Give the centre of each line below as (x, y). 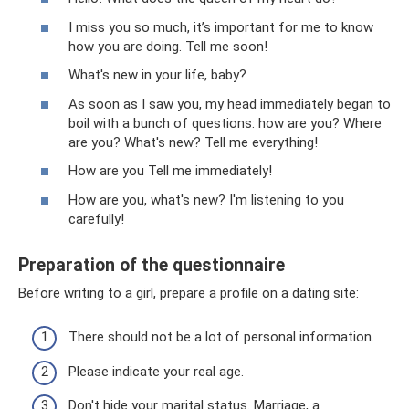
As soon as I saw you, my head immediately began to (230, 104)
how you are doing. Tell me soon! (168, 46)
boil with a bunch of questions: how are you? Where (225, 123)
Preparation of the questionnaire (152, 265)
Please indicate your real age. (156, 371)
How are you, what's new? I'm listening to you (206, 199)
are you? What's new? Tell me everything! (193, 142)
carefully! (96, 219)
